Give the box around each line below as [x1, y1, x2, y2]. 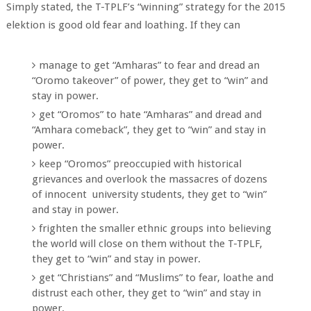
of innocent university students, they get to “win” [32, 187, 267, 201]
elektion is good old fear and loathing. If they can [6, 19, 240, 31]
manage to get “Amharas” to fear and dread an [39, 58, 260, 72]
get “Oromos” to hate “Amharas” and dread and [39, 108, 262, 121]
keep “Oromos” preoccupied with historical [39, 157, 242, 170]
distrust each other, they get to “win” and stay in [32, 286, 262, 299]
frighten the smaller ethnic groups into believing [39, 221, 272, 235]
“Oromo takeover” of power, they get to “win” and [32, 74, 269, 87]
